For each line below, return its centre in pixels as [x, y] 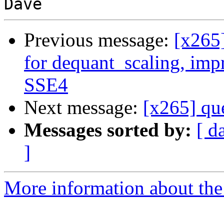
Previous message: [99, 40]
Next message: [83, 107]
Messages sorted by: [108, 130]
